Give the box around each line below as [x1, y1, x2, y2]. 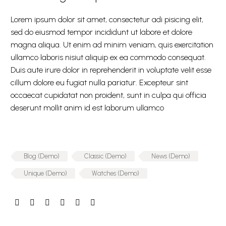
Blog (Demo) [24, 152, 60, 160]
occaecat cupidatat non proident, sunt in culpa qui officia [11, 90, 206, 100]
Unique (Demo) [24, 169, 67, 177]
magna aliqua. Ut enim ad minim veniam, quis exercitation [11, 40, 213, 49]
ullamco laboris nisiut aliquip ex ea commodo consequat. [11, 52, 206, 62]
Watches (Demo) [92, 169, 139, 177]
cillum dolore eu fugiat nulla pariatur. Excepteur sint [11, 78, 188, 87]
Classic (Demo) [84, 152, 127, 160]
